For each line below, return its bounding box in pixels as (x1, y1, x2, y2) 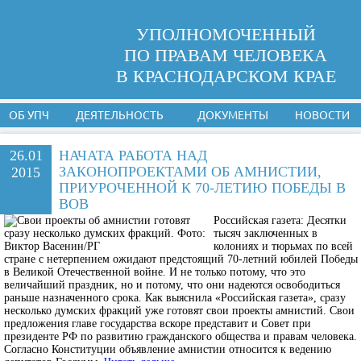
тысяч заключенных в (214, 227, 317, 239)
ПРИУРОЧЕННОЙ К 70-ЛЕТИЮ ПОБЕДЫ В (59, 180, 346, 196)
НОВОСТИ (294, 109, 350, 122)
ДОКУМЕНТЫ (197, 109, 268, 122)
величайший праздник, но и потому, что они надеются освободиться (4, 279, 340, 291)
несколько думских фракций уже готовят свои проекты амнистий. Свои (4, 305, 355, 317)
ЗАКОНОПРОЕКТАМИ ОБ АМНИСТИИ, (59, 164, 322, 180)
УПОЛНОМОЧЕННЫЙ (135, 24, 316, 44)
